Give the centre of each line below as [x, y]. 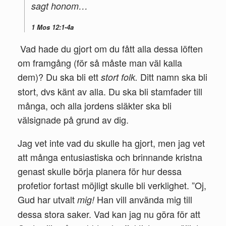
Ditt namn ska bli [174, 76]
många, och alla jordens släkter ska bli [95, 105]
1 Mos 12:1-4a [52, 27]
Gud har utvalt [47, 199]
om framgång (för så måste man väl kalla [100, 62]
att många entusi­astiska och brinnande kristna [110, 157]
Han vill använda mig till [145, 199]
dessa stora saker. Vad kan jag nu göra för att [109, 214]
